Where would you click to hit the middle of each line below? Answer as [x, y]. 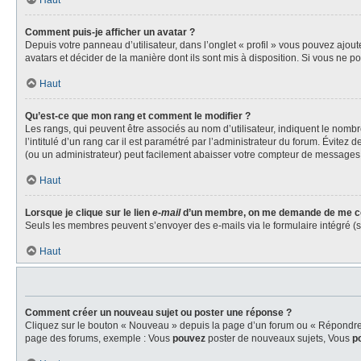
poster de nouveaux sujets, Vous [279, 338]
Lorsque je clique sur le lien [89, 213]
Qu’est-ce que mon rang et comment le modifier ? [138, 116]
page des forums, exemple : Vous [99, 338]
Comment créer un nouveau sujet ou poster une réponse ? [158, 313]
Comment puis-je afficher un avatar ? [110, 32]
